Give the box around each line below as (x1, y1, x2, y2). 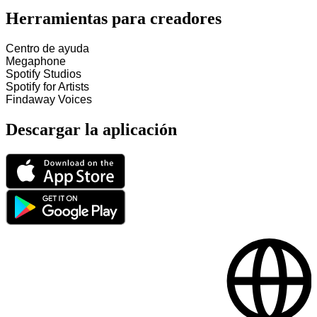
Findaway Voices (6, 93, 92, 106)
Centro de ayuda (6, 42, 89, 55)
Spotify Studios (6, 68, 81, 81)
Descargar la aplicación (6, 120, 177, 139)
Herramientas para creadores (6, 9, 221, 28)
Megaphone (6, 55, 66, 68)
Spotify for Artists (6, 81, 89, 93)
